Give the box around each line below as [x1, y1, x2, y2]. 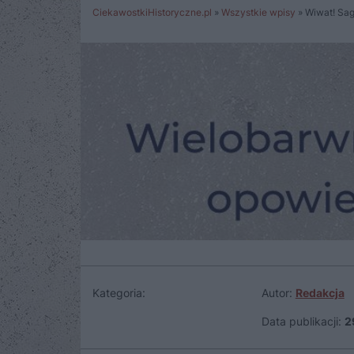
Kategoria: [92, 286, 145, 299]
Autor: [261, 286, 296, 299]
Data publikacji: [261, 314, 341, 328]
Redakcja [295, 286, 345, 299]
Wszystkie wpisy [221, 6, 296, 18]
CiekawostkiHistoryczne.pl [92, 6, 212, 18]
